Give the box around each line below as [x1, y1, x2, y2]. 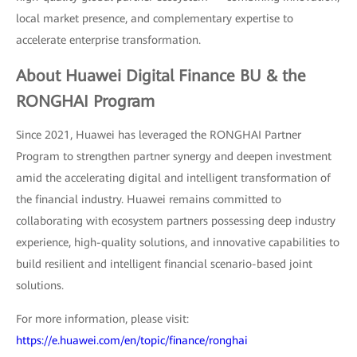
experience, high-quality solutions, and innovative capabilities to [16, 236, 339, 249]
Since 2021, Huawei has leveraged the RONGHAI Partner [16, 128, 301, 142]
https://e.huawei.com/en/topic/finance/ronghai [16, 334, 248, 347]
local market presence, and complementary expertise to [16, 12, 293, 25]
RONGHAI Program [16, 92, 155, 112]
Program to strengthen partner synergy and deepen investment [16, 150, 331, 163]
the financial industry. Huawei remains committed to [16, 193, 281, 206]
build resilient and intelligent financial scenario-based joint [16, 257, 312, 271]
